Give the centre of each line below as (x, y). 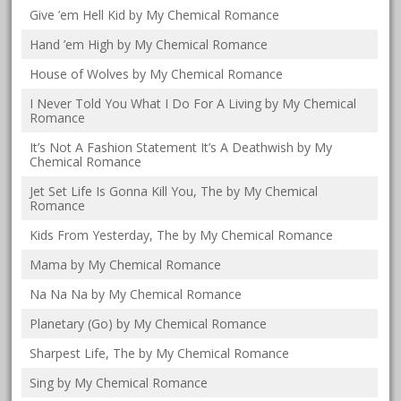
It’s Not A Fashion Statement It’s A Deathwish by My (181, 147)
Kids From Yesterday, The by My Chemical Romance (182, 235)
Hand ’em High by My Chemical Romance (149, 44)
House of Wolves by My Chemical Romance (157, 73)
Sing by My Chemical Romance (119, 382)
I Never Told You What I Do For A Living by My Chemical (193, 103)
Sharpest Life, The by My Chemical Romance (160, 353)
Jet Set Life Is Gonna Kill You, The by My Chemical (174, 191)
